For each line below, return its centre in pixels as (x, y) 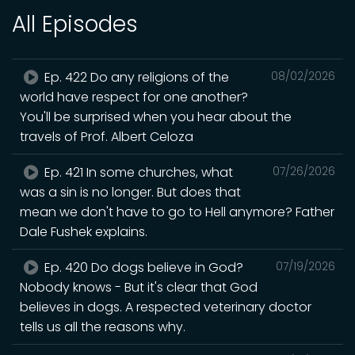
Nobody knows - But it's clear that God (139, 287)
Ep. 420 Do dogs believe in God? (143, 267)
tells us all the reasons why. (103, 326)
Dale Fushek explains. (84, 231)
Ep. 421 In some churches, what (137, 172)
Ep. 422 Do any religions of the (136, 77)
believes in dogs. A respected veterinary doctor (166, 307)
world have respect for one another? (134, 97)
